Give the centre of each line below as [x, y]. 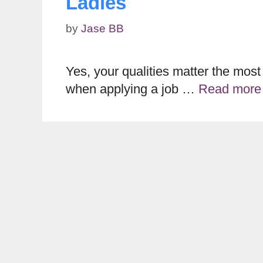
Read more [230, 89]
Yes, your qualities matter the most [163, 72]
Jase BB [102, 29]
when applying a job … [132, 89]
